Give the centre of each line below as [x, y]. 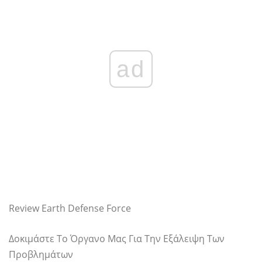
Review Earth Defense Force [70, 208]
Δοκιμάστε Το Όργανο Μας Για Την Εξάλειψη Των [117, 239]
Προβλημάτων [41, 254]
